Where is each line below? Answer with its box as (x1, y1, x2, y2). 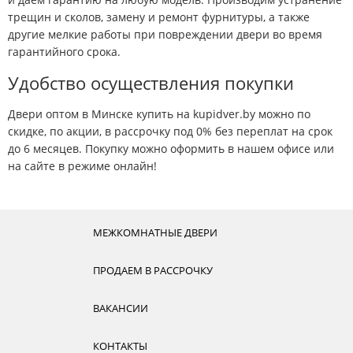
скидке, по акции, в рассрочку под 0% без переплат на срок (8, 123, 333, 139)
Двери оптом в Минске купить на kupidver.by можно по (8, 106, 310, 121)
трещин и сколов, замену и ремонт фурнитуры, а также (8, 9, 310, 24)
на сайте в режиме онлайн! (8, 158, 157, 173)
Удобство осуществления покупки (8, 70, 294, 95)
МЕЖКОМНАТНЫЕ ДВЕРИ (93, 225, 217, 240)
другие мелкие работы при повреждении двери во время (8, 26, 322, 42)
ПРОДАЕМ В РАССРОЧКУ (93, 263, 213, 277)
